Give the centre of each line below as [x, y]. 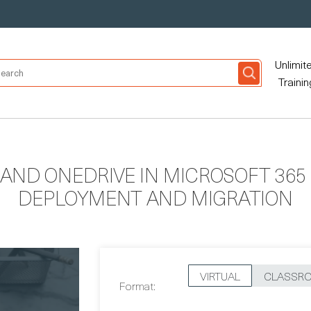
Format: [137, 285]
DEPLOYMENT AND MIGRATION [155, 197]
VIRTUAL [220, 276]
